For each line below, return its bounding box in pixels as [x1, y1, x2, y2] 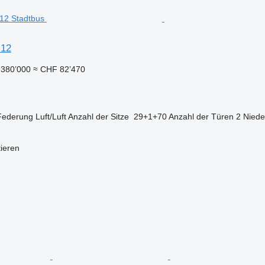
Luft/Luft [35, 111, 66, 121]
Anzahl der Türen [168, 111, 234, 121]
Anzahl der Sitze [67, 111, 129, 121]
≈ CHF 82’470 [33, 64, 85, 74]
